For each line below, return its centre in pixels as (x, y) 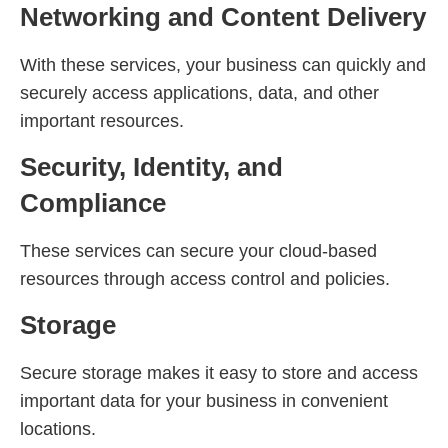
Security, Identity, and (151, 166)
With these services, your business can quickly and (223, 64)
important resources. (102, 120)
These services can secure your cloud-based (198, 250)
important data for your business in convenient (204, 401)
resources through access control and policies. (205, 278)
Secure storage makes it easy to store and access (219, 373)
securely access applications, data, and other (199, 92)
